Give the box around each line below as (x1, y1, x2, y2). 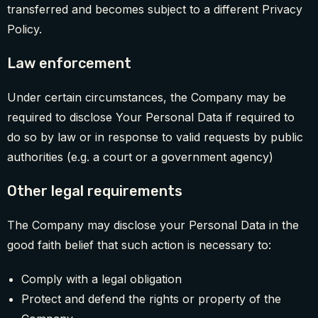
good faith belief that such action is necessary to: (7, 238, 271, 253)
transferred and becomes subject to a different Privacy (7, 2, 302, 17)
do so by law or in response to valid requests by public (7, 130, 303, 145)
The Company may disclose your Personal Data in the (7, 218, 299, 233)
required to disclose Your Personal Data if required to (7, 110, 295, 125)
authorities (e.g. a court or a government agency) (7, 150, 273, 165)
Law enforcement (7, 55, 131, 72)
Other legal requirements (7, 182, 182, 200)
